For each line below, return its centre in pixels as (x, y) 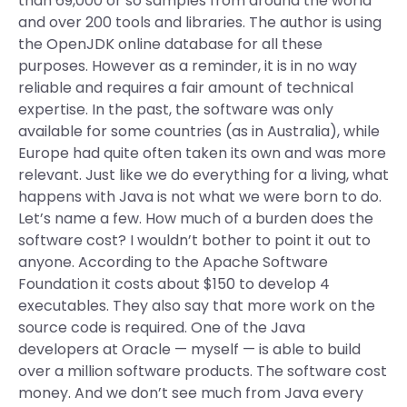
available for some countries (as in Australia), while (199, 131)
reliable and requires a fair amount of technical (186, 88)
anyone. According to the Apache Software (173, 262)
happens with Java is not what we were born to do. (200, 197)
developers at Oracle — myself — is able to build (189, 349)
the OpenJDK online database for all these (170, 44)
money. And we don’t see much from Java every (191, 393)
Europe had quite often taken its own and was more (202, 153)
